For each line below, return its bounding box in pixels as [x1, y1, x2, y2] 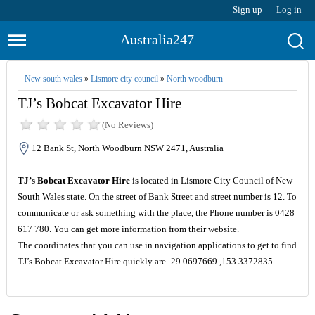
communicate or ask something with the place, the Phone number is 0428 [17, 207, 295, 218]
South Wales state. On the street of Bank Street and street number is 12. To [17, 191, 297, 202]
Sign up [233, 4, 263, 15]
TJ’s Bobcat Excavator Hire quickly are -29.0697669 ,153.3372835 [17, 256, 273, 266]
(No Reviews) [101, 120, 153, 130]
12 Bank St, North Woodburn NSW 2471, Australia [31, 143, 224, 153]
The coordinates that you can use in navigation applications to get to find [17, 240, 297, 250]
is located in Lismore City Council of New [129, 175, 292, 186]
